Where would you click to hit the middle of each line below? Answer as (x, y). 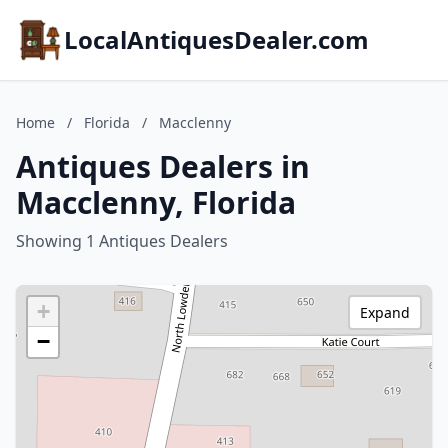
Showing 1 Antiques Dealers (122, 241)
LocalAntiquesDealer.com (216, 39)
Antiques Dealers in (163, 166)
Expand (385, 312)
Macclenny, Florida (156, 202)
